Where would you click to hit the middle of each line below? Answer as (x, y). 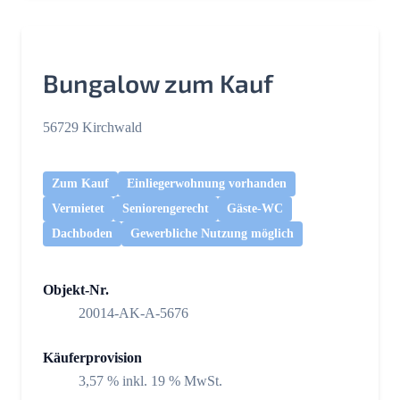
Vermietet (78, 209)
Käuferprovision (92, 358)
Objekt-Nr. (76, 290)
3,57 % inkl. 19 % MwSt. (150, 381)
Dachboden (82, 234)
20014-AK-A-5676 (133, 313)
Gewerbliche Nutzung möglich (212, 234)
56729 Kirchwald (92, 128)
